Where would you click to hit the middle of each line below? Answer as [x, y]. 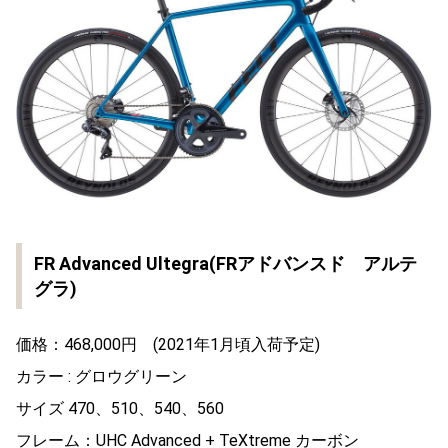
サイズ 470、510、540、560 [120, 408]
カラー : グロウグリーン [101, 376]
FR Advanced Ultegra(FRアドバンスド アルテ [225, 263]
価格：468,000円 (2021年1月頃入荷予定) [168, 344]
